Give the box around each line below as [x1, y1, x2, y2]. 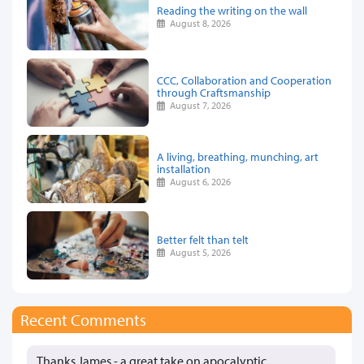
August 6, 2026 [165, 175, 232, 188]
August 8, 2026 [165, 16, 232, 29]
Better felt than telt [157, 231, 249, 247]
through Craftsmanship [157, 84, 271, 101]
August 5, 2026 [165, 245, 232, 258]
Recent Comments [20, 310, 146, 331]
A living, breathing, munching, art [157, 149, 318, 165]
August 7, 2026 [165, 99, 232, 112]
